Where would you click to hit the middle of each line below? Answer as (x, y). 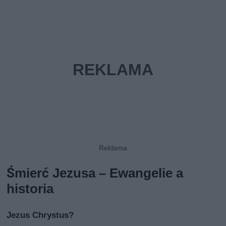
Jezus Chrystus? (40, 215)
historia (30, 188)
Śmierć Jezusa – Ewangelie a (95, 173)
